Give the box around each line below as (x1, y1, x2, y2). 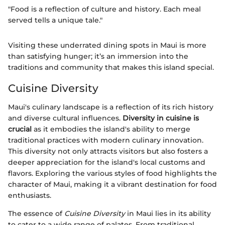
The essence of (8, 209, 64, 218)
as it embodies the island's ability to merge (32, 125, 190, 134)
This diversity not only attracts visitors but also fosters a (8, 147, 208, 156)
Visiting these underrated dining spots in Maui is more (8, 40, 206, 50)
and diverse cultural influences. (8, 114, 123, 123)
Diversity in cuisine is (123, 114, 199, 123)
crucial (8, 125, 32, 134)
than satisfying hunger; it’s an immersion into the (8, 51, 188, 61)
